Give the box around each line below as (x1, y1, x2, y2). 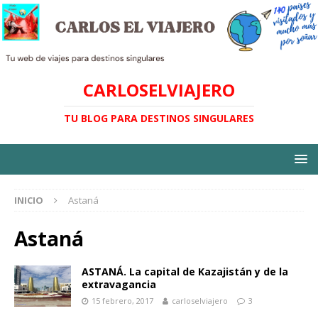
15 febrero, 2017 (92, 295, 153, 307)
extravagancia (82, 278, 156, 292)
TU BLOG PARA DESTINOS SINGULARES (64, 111, 254, 126)
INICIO (14, 194, 43, 207)
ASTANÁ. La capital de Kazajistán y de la (82, 265, 288, 279)
